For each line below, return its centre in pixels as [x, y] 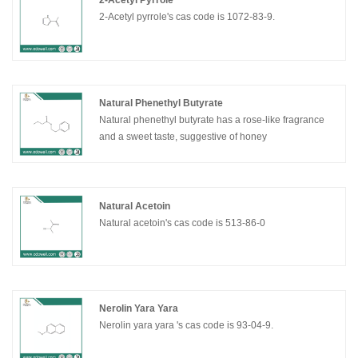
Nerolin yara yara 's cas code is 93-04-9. [187, 326]
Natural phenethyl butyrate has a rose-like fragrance [158, 120]
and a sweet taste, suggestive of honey [183, 137]
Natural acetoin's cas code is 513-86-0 [183, 223]
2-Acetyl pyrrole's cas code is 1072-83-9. [187, 17]
